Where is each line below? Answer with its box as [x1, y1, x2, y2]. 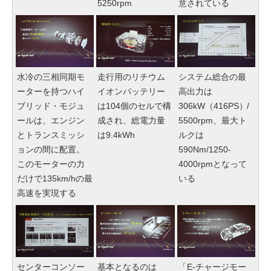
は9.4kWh [97, 129, 135, 140]
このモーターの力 [17, 158, 85, 169]
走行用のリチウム [97, 71, 166, 82]
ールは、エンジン [17, 115, 85, 125]
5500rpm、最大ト [178, 115, 247, 125]
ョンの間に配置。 [17, 144, 85, 154]
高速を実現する [17, 188, 76, 198]
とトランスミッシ [17, 129, 85, 140]
